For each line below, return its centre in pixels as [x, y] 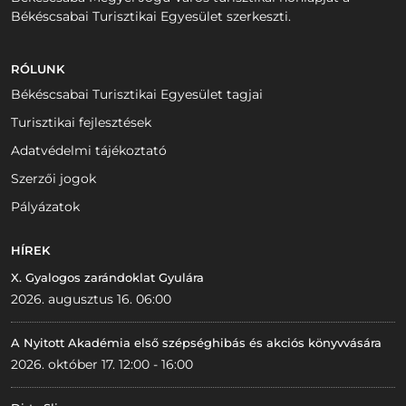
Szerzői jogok [53, 178]
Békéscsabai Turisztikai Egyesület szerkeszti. [151, 16]
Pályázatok [45, 206]
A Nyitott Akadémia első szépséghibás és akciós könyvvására [196, 342]
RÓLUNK [38, 68]
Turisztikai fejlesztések [81, 122]
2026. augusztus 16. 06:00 [91, 299]
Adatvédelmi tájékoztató [89, 150]
